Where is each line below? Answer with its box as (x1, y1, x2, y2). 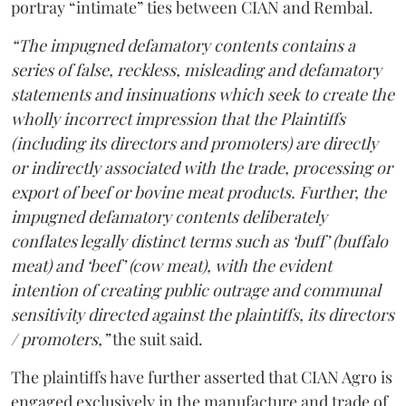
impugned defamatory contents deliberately (11, 206, 327, 227)
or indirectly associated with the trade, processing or (11, 157, 392, 179)
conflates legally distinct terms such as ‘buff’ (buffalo (11, 230, 388, 252)
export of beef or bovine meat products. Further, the (11, 181, 386, 203)
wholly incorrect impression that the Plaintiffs (11, 108, 345, 130)
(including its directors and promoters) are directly (11, 132, 378, 154)
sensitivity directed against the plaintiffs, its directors (11, 304, 394, 325)
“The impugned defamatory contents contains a (11, 34, 355, 56)
